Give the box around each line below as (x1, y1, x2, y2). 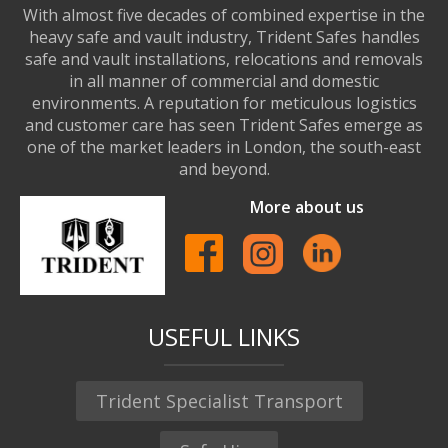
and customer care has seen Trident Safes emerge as (25, 113, 423, 136)
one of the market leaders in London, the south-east (27, 135, 421, 158)
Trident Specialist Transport (95, 388, 343, 413)
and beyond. (178, 157, 270, 180)
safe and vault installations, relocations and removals (25, 47, 423, 70)
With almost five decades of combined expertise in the (23, 3, 425, 26)
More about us (249, 195, 364, 218)
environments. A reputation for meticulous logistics (31, 91, 417, 114)
